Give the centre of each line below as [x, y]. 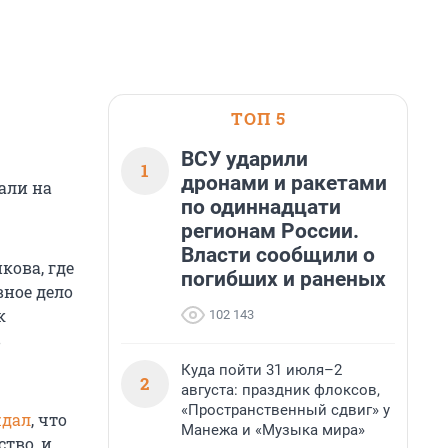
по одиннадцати [261, 207]
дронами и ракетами [284, 183]
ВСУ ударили [244, 159]
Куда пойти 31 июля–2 [261, 370]
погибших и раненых [283, 279]
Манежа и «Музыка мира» [273, 430]
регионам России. [270, 231]
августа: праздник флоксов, [280, 390]
